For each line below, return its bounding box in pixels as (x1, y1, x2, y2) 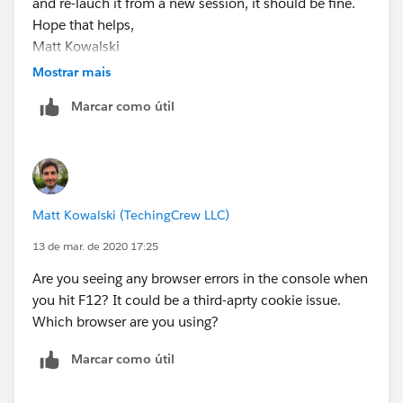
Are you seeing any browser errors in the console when (32, 269, 368, 287)
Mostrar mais (32, 63, 111, 80)
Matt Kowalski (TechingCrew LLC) (32, 206, 229, 223)
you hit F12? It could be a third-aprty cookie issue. (32, 291, 341, 309)
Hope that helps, (32, 15, 134, 33)
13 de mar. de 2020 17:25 (32, 237, 158, 254)
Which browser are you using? (32, 312, 219, 330)
